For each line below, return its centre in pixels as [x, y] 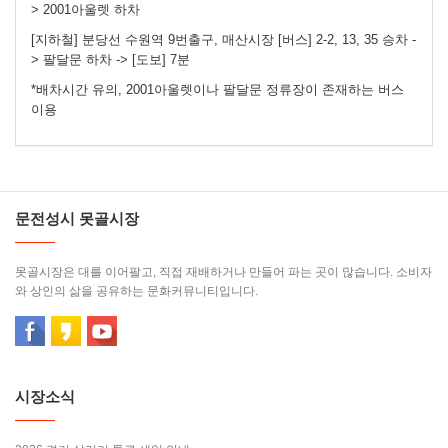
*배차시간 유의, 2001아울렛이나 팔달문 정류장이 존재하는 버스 [217, 90]
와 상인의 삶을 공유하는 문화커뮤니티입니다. [136, 291]
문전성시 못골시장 [77, 219]
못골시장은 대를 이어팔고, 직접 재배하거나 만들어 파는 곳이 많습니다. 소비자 [223, 272]
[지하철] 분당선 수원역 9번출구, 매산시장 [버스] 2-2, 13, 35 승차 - [223, 40]
